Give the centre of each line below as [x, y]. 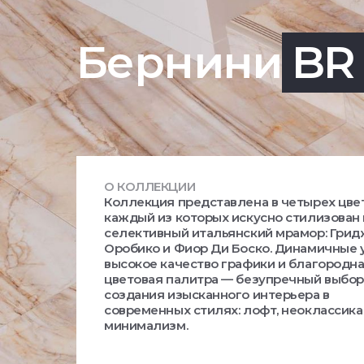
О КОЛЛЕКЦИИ [150, 186]
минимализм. [146, 325]
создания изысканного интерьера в [217, 295]
